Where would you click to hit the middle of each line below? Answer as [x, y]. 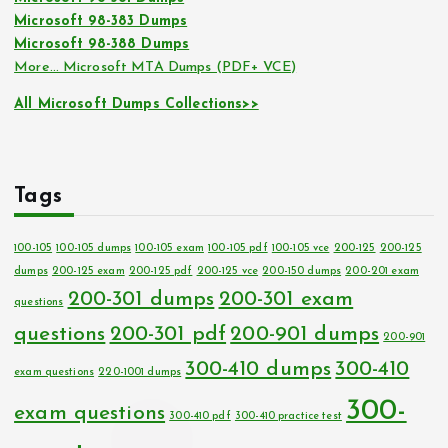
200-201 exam [382, 271]
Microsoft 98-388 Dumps [102, 45]
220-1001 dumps [140, 372]
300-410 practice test [288, 416]
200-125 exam [88, 271]
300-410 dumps [258, 369]
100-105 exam [169, 248]
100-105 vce [300, 248]
